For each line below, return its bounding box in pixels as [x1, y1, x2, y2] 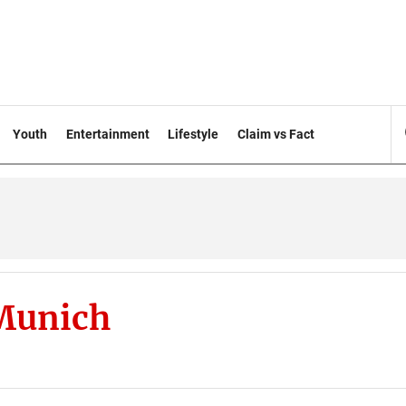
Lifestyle [168, 127, 219, 141]
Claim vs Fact [237, 127, 315, 141]
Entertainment [65, 127, 150, 141]
